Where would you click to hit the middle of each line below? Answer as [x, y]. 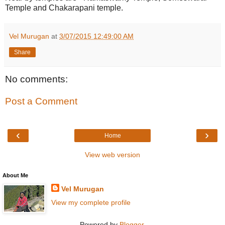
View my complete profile [91, 203]
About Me [15, 176]
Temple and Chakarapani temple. [66, 8]
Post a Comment [41, 101]
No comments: [36, 79]
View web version [113, 155]
